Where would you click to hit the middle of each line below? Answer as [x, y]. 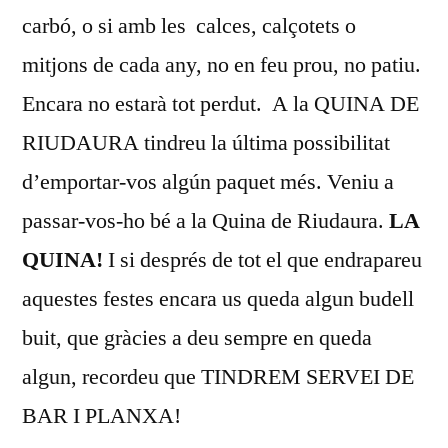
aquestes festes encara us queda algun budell [218, 298]
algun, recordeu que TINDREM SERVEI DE [218, 376]
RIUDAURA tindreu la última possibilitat [206, 142]
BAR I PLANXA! [104, 415]
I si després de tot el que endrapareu [262, 259]
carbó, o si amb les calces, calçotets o [189, 25]
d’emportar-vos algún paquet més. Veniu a [208, 181]
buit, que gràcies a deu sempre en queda [197, 337]
